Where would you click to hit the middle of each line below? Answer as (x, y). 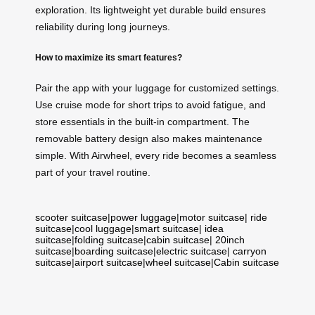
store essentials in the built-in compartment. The (142, 122)
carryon (250, 251)
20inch (230, 240)
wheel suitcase (178, 263)
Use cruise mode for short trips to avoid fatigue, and (150, 105)
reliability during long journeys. (103, 27)
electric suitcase (192, 251)
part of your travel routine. (93, 173)
